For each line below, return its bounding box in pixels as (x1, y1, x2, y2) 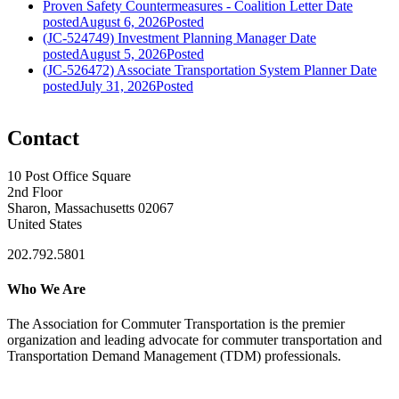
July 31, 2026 (79, 78, 156, 94)
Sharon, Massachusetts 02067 (7, 199, 174, 216)
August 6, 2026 (79, 14, 167, 30)
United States (7, 216, 82, 232)
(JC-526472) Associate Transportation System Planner (43, 62, 346, 78)
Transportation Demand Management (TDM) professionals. (7, 348, 341, 364)
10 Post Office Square (7, 167, 131, 183)
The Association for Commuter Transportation (7, 316, 265, 332)
